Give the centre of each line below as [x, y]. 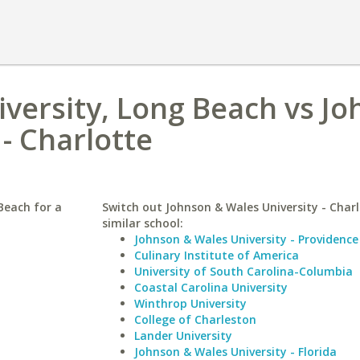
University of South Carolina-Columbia [243, 271]
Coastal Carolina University [211, 287]
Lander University [183, 335]
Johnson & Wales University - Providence [246, 239]
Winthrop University [190, 303]
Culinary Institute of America [216, 255]
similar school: [142, 223]
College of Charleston [195, 319]
